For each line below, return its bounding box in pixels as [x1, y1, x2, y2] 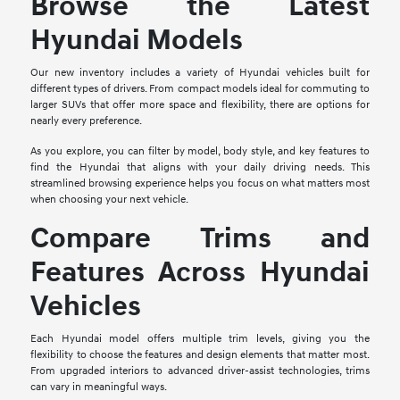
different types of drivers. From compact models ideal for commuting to [30, 81, 370, 96]
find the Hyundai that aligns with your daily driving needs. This [30, 160, 370, 174]
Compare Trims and [30, 221, 370, 256]
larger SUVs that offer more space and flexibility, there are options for [30, 97, 370, 112]
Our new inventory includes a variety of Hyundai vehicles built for [30, 65, 370, 79]
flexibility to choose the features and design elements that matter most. [30, 347, 370, 362]
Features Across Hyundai [30, 254, 370, 290]
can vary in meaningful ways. [30, 379, 168, 394]
